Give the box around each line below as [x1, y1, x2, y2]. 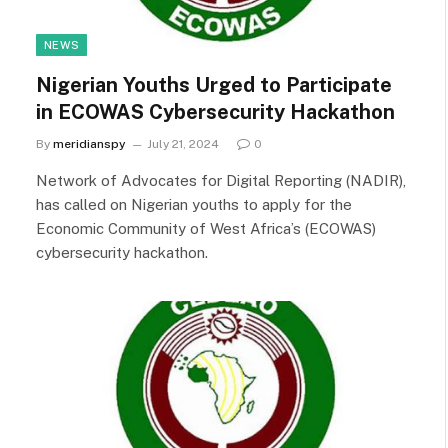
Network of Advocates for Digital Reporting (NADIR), [36, 172, 406, 189]
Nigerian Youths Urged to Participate [36, 73, 392, 97]
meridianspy [53, 137, 126, 151]
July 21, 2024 [147, 137, 219, 151]
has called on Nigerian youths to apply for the [36, 196, 352, 213]
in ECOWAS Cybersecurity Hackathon [36, 100, 395, 124]
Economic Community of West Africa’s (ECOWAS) [36, 220, 376, 237]
